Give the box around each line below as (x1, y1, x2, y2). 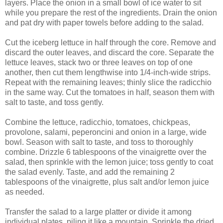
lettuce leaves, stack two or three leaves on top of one (5, 58, 193, 67)
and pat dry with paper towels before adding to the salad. (5, 18, 204, 27)
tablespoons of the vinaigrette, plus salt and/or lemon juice (5, 177, 209, 186)
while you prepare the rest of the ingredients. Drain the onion (5, 8, 217, 17)
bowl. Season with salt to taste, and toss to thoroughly (5, 137, 193, 146)
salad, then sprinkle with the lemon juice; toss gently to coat (5, 157, 213, 166)
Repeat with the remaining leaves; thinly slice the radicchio (5, 78, 212, 87)
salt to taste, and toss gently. (5, 98, 104, 107)
